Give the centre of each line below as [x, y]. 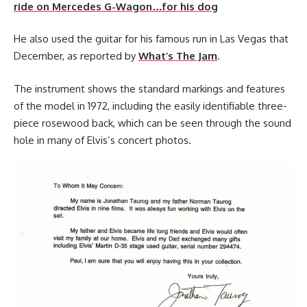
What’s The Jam [178, 56]
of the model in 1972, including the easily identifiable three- [150, 106]
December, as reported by [76, 56]
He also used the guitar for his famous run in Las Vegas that [151, 39]
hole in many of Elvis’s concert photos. [102, 140]
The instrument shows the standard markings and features [149, 88]
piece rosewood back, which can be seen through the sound [152, 123]
